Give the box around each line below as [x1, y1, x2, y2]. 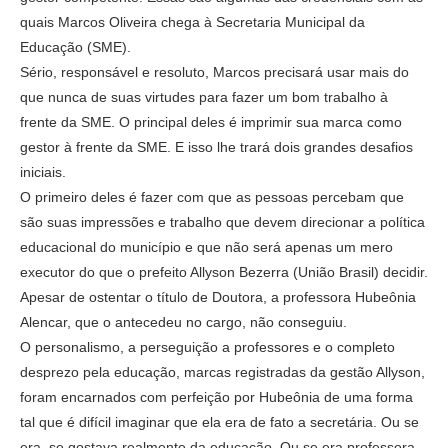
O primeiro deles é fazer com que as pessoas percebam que [20, 188, 404, 205]
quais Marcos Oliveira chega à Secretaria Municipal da [20, 13, 365, 30]
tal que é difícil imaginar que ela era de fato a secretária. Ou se [20, 413, 419, 430]
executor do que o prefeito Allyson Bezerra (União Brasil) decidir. [20, 263, 428, 280]
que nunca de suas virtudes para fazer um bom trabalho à [20, 88, 388, 105]
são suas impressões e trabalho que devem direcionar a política [20, 213, 425, 230]
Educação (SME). [20, 38, 131, 55]
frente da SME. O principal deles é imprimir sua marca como [20, 113, 402, 130]
